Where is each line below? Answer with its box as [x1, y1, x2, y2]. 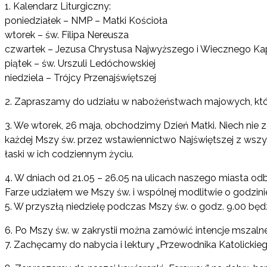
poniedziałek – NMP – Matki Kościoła [5, 14, 167, 26]
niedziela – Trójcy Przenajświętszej [5, 72, 156, 83]
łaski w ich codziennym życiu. [5, 148, 133, 160]
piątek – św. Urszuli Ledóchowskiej [5, 57, 156, 69]
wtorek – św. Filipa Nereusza [5, 29, 129, 41]
